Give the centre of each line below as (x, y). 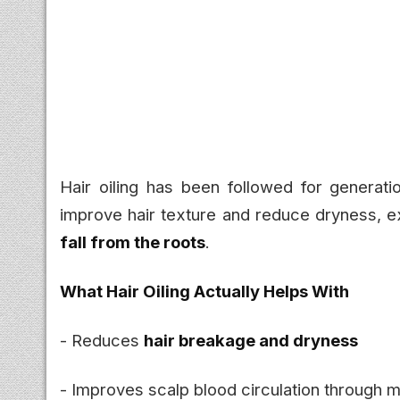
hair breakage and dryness (251, 340)
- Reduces (102, 340)
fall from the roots (133, 242)
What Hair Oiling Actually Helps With (204, 291)
